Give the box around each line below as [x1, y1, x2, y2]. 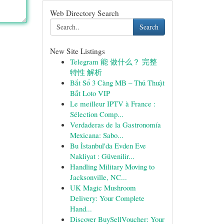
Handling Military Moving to [69, 161, 154, 171]
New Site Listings [49, 46, 105, 56]
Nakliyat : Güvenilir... [69, 151, 134, 161]
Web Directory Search [49, 8, 119, 18]
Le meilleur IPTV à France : [69, 98, 155, 108]
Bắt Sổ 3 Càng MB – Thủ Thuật [69, 77, 164, 87]
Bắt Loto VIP [69, 88, 110, 98]
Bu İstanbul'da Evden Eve [69, 140, 146, 150]
